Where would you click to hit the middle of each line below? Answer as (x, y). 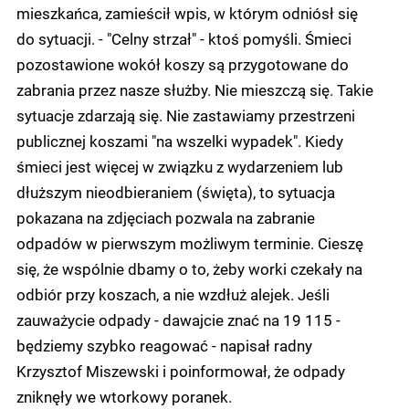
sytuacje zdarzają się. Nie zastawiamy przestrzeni (186, 115)
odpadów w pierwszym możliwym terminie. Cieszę (190, 242)
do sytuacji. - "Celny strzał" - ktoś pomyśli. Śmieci (184, 38)
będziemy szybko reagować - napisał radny (164, 345)
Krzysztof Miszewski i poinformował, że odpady (181, 370)
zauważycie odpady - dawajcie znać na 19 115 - (178, 319)
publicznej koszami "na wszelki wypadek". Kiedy (180, 140)
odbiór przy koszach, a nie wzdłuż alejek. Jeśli (173, 294)
